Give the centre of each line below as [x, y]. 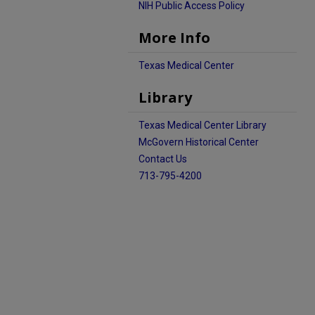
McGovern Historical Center [199, 142]
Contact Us [163, 159]
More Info [174, 38]
